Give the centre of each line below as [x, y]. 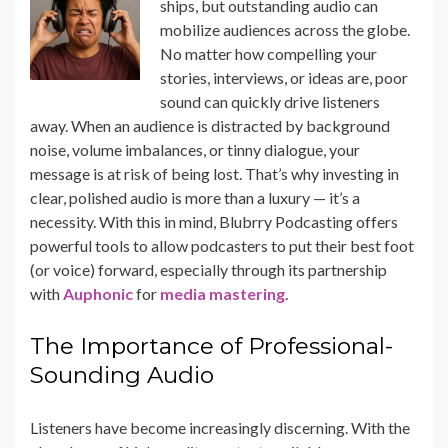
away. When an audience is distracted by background [210, 126]
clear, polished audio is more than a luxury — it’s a [195, 198]
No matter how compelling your [268, 54]
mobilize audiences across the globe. [285, 30]
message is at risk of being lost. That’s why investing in [214, 174]
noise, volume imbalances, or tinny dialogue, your [195, 150]
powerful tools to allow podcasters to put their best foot [222, 246]
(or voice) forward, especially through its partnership [208, 270]
